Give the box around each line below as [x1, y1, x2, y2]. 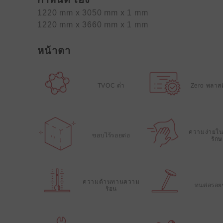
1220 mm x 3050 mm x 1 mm [37, 8, 148, 17]
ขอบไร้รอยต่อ [92, 132, 130, 139]
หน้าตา [37, 45, 71, 56]
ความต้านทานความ [83, 178, 140, 185]
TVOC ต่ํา [97, 82, 125, 89]
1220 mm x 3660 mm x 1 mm [37, 20, 148, 29]
